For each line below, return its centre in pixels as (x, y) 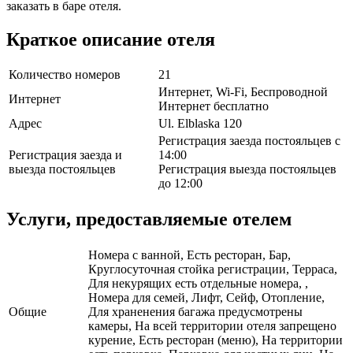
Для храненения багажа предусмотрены (195, 312)
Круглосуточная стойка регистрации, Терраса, (213, 269)
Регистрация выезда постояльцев (247, 169)
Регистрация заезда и (65, 155)
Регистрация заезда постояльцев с (249, 141)
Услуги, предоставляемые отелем (149, 219)
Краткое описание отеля (111, 39)
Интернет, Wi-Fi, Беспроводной (243, 92)
